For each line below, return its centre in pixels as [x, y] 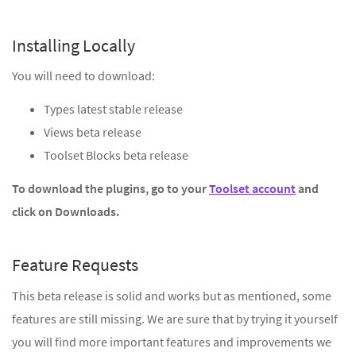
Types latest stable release [113, 109]
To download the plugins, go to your [110, 189]
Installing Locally [74, 45]
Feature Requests [75, 265]
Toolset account [252, 189]
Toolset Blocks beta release [116, 155]
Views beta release [93, 132]
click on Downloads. [66, 212]
